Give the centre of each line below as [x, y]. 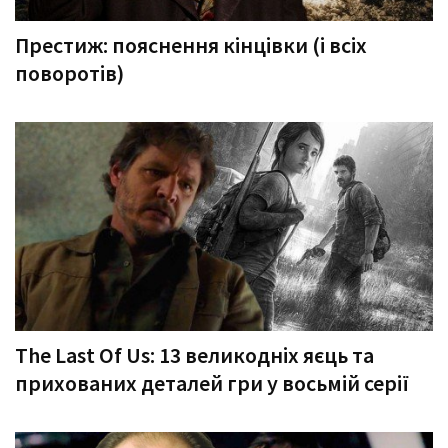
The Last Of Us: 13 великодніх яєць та [194, 355]
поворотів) [69, 73]
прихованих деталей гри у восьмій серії [212, 383]
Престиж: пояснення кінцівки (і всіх [191, 45]
